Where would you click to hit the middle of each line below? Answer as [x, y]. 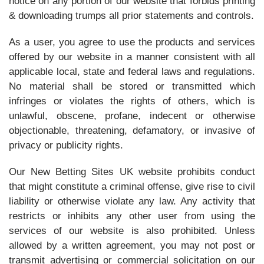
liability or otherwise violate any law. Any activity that [132, 201]
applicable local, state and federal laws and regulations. [132, 72]
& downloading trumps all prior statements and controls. [131, 16]
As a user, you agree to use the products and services [132, 42]
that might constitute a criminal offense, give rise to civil [132, 187]
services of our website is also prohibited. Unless [132, 231]
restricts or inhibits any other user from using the [132, 216]
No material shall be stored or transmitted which [132, 86]
